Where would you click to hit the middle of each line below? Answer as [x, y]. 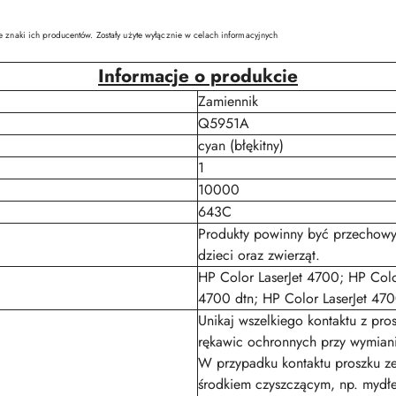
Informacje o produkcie [198, 76]
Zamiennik [228, 101]
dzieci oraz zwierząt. [259, 255]
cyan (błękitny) [241, 145]
